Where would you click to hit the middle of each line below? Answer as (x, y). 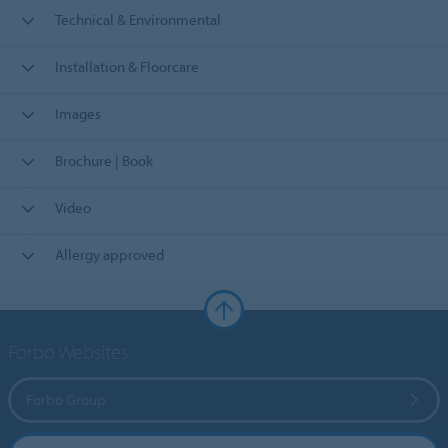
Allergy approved (109, 254)
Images (77, 113)
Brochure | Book (103, 160)
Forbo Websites (68, 351)
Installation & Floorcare (126, 66)
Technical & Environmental (137, 19)
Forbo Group (66, 400)
